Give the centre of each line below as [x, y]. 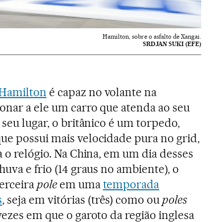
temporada [131, 184]
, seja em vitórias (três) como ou [82, 199]
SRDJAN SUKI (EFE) [172, 44]
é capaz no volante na [102, 92]
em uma [80, 184]
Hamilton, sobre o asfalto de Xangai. [152, 36]
